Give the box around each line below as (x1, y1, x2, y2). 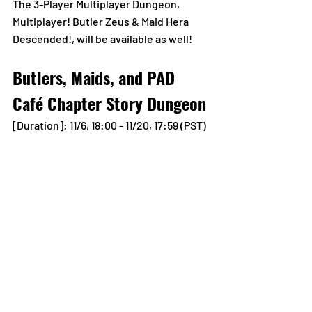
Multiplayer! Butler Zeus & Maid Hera (13, 15, 191, 29)
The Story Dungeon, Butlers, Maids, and (13, 266, 205, 280)
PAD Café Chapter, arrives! (13, 283, 141, 297)
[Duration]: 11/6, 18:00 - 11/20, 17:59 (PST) (13, 118, 206, 132)
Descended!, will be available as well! (13, 32, 192, 46)
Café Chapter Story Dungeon (13, 91, 206, 116)
